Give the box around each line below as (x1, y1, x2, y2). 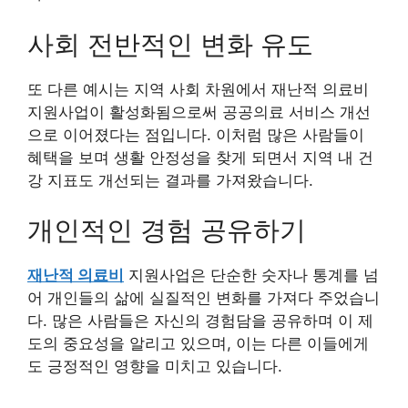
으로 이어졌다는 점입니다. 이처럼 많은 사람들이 (27, 125, 364, 144)
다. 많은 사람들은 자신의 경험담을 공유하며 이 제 (27, 311, 373, 331)
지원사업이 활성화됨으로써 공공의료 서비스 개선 (27, 102, 371, 121)
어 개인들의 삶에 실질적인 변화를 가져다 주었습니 (27, 289, 380, 308)
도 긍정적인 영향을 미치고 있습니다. (27, 357, 282, 376)
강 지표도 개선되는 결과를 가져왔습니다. (27, 170, 313, 189)
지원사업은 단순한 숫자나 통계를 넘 (124, 266, 379, 285)
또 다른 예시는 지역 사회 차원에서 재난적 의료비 (27, 79, 369, 98)
